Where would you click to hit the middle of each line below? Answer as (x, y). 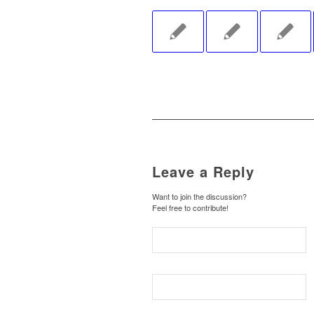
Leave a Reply (203, 172)
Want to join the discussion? (199, 197)
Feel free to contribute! (190, 208)
